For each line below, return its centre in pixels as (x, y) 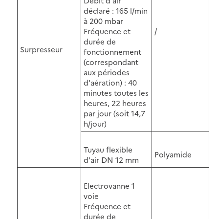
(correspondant (111, 62)
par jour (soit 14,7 (114, 113)
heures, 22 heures (115, 103)
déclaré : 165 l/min (116, 10)
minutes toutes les (116, 92)
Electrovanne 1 (109, 185)
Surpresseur (41, 49)
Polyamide (173, 154)
